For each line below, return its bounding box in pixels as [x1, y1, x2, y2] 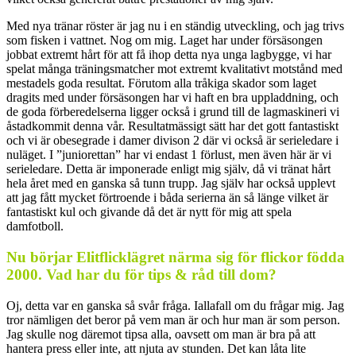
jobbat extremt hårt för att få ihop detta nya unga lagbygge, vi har [6, 48, 331, 62]
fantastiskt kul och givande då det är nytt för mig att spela [6, 205, 292, 219]
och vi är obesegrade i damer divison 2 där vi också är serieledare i [6, 133, 339, 148]
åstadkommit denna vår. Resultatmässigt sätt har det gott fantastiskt [6, 119, 339, 133]
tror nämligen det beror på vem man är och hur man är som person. [6, 312, 340, 327]
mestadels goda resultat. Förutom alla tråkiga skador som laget [6, 76, 316, 91]
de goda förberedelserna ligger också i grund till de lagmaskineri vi [6, 105, 339, 119]
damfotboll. [6, 219, 64, 234]
